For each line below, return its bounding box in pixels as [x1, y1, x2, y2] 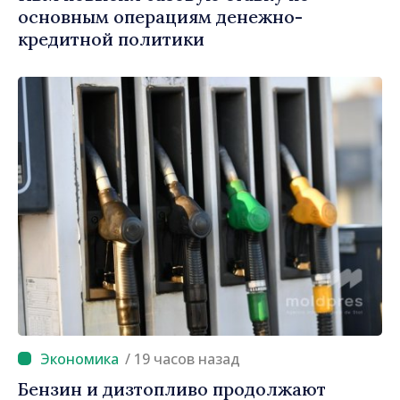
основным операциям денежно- [18, 4, 303, 28]
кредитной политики [18, 27, 204, 50]
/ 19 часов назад [134, 348, 240, 369]
